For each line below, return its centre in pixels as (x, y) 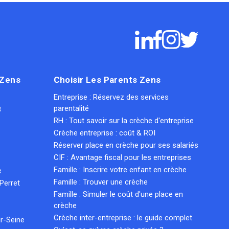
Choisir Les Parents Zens (107, 79)
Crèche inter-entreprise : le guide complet (123, 217)
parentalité (71, 108)
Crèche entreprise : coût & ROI (104, 133)
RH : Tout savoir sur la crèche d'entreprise (123, 120)
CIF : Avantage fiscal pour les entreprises (122, 157)
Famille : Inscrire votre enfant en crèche (120, 169)
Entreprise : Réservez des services (111, 97)
